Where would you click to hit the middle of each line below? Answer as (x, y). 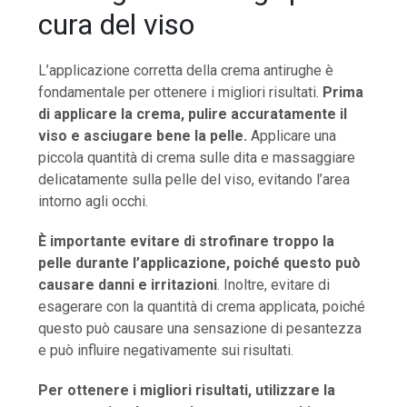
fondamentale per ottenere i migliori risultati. (181, 92)
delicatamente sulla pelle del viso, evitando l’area (194, 179)
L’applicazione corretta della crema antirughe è (186, 70)
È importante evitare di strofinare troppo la (187, 241)
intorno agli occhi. (94, 201)
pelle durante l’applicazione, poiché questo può (200, 263)
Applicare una (292, 135)
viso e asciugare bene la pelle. (143, 135)
